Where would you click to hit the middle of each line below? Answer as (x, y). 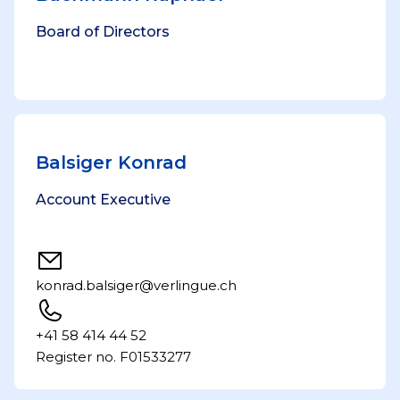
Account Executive (103, 200)
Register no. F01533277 (113, 357)
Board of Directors (103, 32)
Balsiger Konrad (111, 162)
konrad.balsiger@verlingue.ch (136, 285)
